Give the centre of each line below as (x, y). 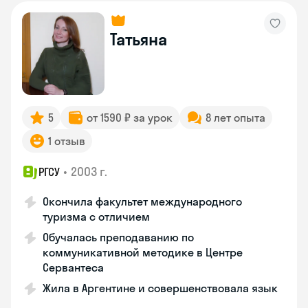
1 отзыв (67, 141)
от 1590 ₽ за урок (130, 118)
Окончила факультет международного (142, 201)
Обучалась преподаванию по (118, 237)
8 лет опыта (235, 118)
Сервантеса (73, 267)
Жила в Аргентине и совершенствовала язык (160, 288)
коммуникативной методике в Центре (143, 252)
